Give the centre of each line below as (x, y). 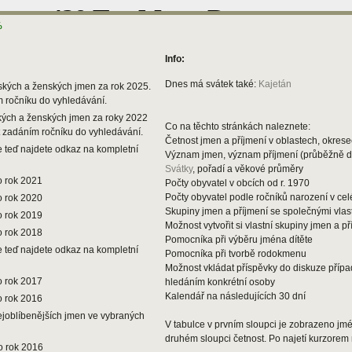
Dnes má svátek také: (212, 84)
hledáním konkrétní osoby (220, 282)
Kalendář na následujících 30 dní (235, 296)
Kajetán (275, 84)
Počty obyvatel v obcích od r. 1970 (237, 183)
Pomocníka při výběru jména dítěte (239, 240)
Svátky (179, 169)
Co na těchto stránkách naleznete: (238, 126)
